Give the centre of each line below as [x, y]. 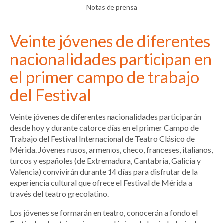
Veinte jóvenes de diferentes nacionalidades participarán [106, 117]
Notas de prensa [111, 7]
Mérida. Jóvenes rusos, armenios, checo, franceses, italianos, [111, 150]
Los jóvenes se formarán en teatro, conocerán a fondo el [104, 213]
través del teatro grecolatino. [59, 194]
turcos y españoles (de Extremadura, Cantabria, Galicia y [105, 161]
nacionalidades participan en [111, 59]
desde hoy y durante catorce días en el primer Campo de [104, 128]
